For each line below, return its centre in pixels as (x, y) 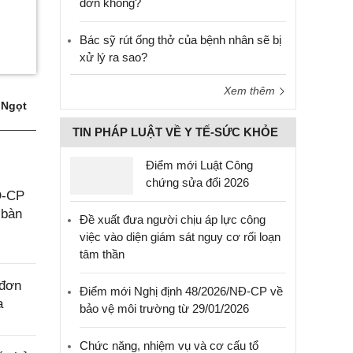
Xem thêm (251, 91)
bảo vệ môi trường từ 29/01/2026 (164, 308)
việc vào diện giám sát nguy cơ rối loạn (180, 237)
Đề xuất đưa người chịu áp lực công (173, 219)
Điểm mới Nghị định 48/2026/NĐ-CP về (181, 291)
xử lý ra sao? (113, 57)
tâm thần (102, 254)
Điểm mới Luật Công (199, 165)
